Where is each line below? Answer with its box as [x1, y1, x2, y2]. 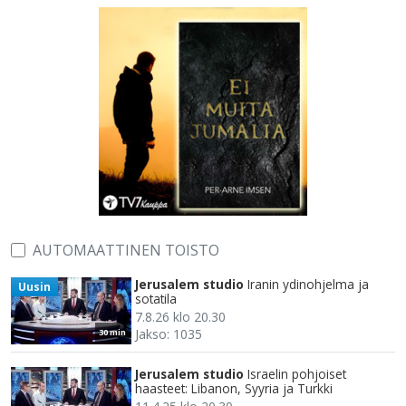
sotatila [135, 290, 177, 308]
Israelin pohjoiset [247, 365, 346, 383]
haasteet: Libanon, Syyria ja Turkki [135, 380, 333, 398]
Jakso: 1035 [135, 325, 202, 343]
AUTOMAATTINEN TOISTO [33, 240, 219, 261]
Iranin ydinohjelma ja [247, 275, 369, 294]
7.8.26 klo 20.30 [135, 308, 226, 326]
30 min [99, 326, 126, 339]
